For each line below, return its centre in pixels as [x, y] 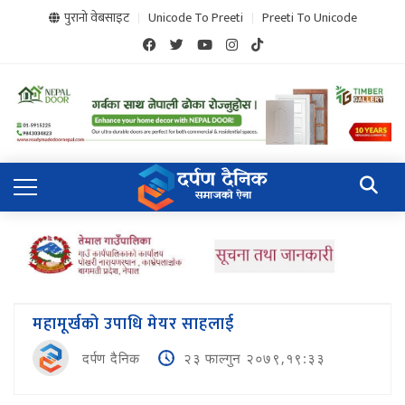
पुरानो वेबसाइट [96, 18]
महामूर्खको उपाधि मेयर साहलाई [133, 325]
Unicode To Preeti [195, 18]
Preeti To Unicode [309, 18]
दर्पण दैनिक [111, 358]
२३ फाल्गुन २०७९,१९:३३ [254, 358]
